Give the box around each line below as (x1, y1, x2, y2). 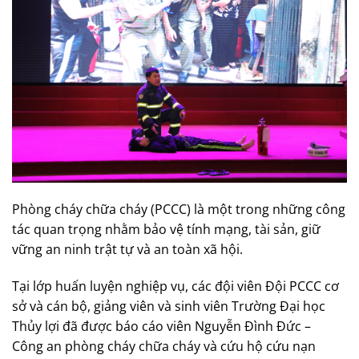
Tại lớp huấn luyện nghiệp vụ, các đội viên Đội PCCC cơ (12, 277, 339, 296)
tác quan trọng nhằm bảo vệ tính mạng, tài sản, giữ (12, 220, 321, 239)
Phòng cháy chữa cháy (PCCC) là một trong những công (12, 200, 345, 219)
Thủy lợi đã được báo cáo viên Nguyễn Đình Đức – (12, 317, 314, 336)
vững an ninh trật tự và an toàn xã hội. (12, 240, 243, 259)
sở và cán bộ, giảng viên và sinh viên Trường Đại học (12, 297, 325, 316)
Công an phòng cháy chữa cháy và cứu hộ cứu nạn (12, 337, 316, 356)
